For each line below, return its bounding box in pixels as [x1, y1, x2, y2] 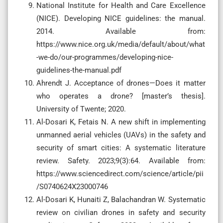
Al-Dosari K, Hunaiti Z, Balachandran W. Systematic [36, 195, 206, 204]
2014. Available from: [36, 26, 206, 36]
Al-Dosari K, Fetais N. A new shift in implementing [36, 117, 206, 126]
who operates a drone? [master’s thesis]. [36, 91, 206, 101]
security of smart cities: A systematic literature [36, 143, 206, 152]
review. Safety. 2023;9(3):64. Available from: [36, 156, 206, 165]
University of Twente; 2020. [36, 104, 126, 113]
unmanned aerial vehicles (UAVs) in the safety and [36, 130, 206, 139]
